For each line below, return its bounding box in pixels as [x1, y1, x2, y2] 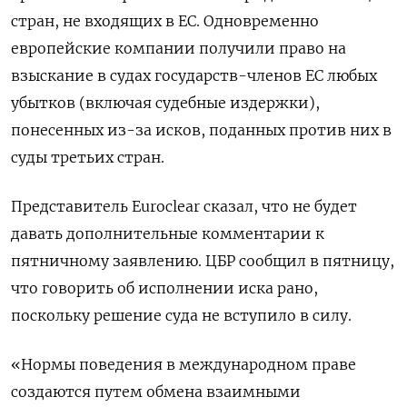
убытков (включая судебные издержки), [11, 94, 320, 112]
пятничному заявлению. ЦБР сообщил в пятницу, [11, 252, 394, 270]
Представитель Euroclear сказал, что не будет [11, 197, 357, 215]
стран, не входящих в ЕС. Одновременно [11, 12, 319, 30]
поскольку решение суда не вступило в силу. [11, 306, 352, 324]
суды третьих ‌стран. [11, 148, 164, 166]
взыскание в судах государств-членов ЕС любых [11, 66, 377, 84]
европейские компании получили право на [11, 39, 346, 57]
